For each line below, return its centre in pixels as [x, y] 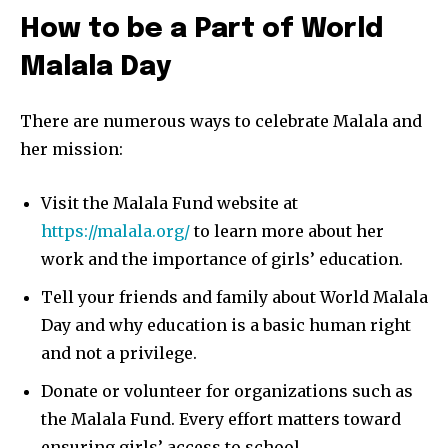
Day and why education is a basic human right [226, 325]
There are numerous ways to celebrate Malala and [221, 121]
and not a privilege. [119, 353]
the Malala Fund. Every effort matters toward [221, 419]
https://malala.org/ [115, 231]
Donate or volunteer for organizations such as [227, 391]
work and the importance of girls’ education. [222, 259]
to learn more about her [287, 231]
